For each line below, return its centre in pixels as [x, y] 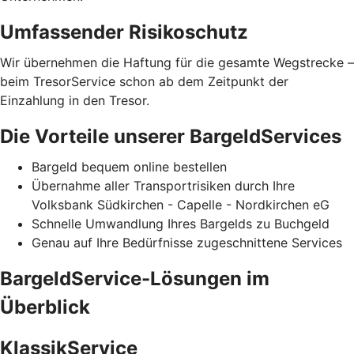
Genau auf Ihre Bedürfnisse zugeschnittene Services [187, 242]
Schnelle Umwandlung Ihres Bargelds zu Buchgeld [181, 223]
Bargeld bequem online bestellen [129, 166]
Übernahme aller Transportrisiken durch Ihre [163, 185]
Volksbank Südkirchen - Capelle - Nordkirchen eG [181, 204]
